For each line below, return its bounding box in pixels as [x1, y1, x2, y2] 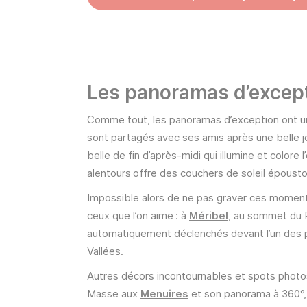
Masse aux [87, 287, 140, 301]
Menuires [140, 287, 188, 301]
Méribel [189, 209, 228, 223]
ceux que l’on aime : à [87, 209, 189, 223]
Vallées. [87, 245, 123, 258]
